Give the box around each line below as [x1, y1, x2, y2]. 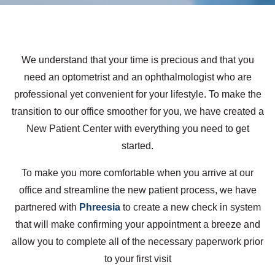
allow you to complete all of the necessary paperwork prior [12, 236, 263, 247]
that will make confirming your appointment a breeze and [15, 219, 260, 230]
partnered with [14, 201, 79, 212]
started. [122, 140, 153, 151]
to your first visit [104, 253, 171, 264]
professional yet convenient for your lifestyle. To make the [14, 88, 261, 99]
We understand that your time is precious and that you [21, 54, 254, 65]
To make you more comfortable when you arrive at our [21, 167, 254, 178]
